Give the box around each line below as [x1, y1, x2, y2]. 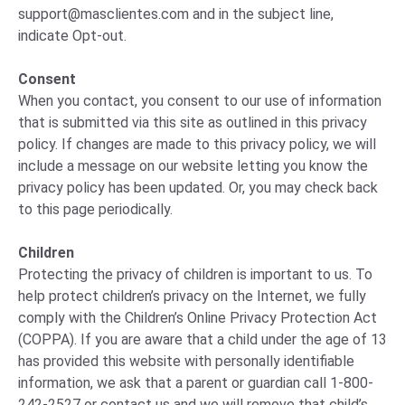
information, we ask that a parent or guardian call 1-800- [18, 374, 373, 391]
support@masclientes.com [18, 5, 189, 23]
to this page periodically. [18, 201, 173, 218]
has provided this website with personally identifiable [18, 353, 354, 370]
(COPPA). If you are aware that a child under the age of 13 [18, 331, 387, 348]
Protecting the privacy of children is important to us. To [18, 266, 372, 283]
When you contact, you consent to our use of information [18, 92, 381, 109]
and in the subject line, [189, 5, 334, 23]
